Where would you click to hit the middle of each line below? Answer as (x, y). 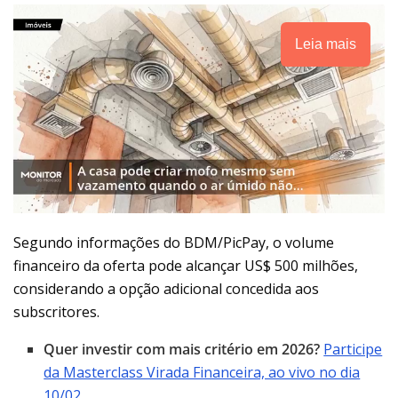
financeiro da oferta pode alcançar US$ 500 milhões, (186, 265)
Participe (353, 349)
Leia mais (326, 44)
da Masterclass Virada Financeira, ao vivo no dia (202, 372)
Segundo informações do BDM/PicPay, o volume (174, 242)
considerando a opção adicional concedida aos (166, 288)
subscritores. (56, 311)
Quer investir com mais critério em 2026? (184, 349)
